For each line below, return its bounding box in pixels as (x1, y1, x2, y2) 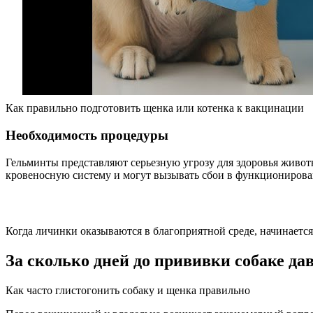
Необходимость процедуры (6, 127, 168, 143)
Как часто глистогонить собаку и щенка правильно (6, 284, 250, 296)
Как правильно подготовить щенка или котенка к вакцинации (6, 102, 304, 115)
